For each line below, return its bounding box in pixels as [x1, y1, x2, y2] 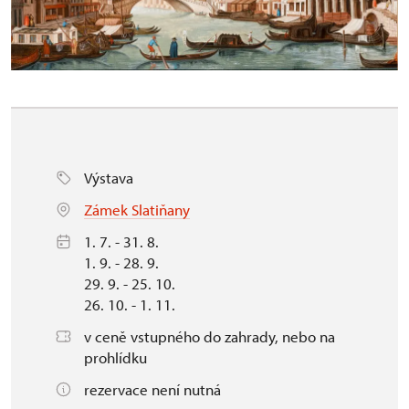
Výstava [84, 167, 133, 187]
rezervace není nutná [84, 379, 221, 399]
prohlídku [84, 347, 147, 367]
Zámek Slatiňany [84, 199, 190, 219]
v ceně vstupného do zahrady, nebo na [84, 326, 335, 346]
